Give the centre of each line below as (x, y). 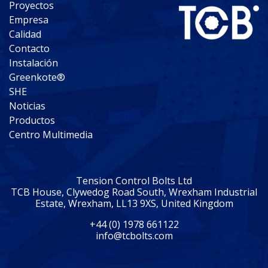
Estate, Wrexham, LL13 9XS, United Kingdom (134, 204)
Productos (32, 121)
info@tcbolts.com (134, 236)
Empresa (29, 20)
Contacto (29, 49)
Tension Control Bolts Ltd (134, 181)
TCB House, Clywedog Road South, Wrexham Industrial (134, 192)
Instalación (33, 63)
